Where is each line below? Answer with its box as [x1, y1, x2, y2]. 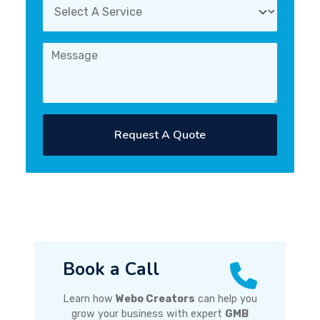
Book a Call [63, 257, 159, 282]
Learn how [63, 293, 116, 306]
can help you [195, 293, 257, 306]
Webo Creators [116, 293, 195, 306]
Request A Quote [173, 127, 206, 144]
